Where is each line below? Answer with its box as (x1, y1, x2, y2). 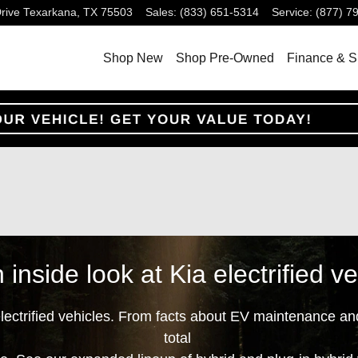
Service (272, 6, 309, 18)
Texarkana (23, 6, 77, 18)
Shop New (103, 50, 163, 65)
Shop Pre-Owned (176, 50, 274, 65)
